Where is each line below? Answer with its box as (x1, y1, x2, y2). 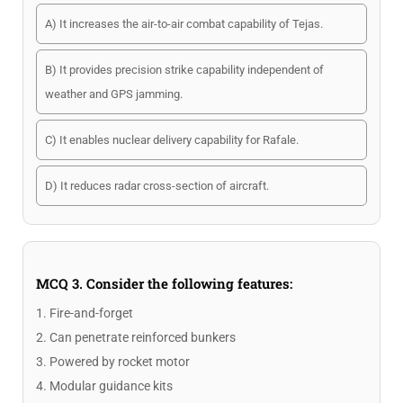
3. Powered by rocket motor (36, 354, 190, 369)
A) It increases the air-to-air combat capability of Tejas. (45, 17, 323, 31)
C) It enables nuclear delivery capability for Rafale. (45, 133, 299, 147)
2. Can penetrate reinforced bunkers (36, 330, 236, 345)
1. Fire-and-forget (36, 306, 133, 320)
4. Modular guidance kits (36, 379, 173, 393)
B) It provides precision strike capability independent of (45, 63, 324, 76)
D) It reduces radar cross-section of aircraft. (45, 179, 269, 193)
